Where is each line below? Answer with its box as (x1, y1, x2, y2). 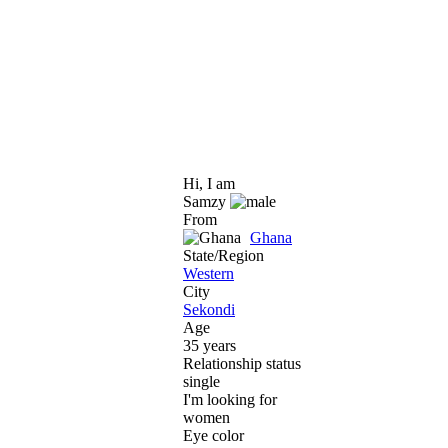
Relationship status (183, 354, 301, 372)
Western (183, 264, 234, 282)
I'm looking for (183, 390, 277, 408)
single (183, 372, 220, 390)
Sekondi (183, 300, 235, 318)
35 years (183, 336, 236, 354)
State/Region (183, 246, 264, 264)
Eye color (183, 426, 244, 444)
